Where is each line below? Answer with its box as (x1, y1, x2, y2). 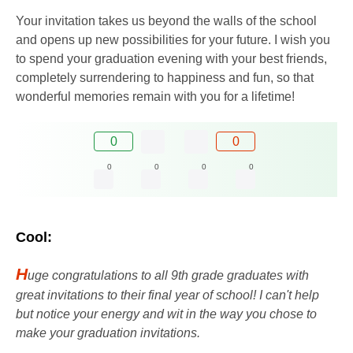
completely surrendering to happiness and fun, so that (16, 70, 314, 84)
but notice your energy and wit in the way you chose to (16, 307, 317, 321)
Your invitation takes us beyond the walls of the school (16, 13, 317, 28)
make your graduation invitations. (16, 325, 200, 340)
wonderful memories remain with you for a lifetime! (16, 89, 295, 103)
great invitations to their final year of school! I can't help (16, 288, 319, 302)
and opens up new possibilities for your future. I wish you (16, 32, 330, 46)
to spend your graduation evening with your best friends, (16, 51, 327, 65)
